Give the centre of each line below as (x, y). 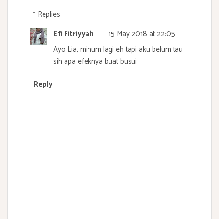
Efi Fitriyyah (74, 34)
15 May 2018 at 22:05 (142, 34)
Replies (49, 14)
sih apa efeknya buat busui (95, 61)
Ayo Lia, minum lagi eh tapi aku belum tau (118, 49)
